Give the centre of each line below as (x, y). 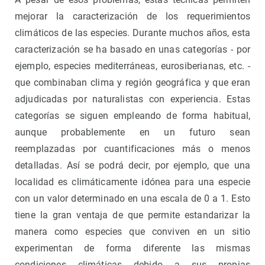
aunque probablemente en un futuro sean (132, 132)
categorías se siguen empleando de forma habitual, (132, 116)
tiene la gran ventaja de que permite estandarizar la (132, 215)
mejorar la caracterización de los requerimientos (132, 17)
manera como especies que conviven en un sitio (132, 232)
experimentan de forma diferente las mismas (132, 248)
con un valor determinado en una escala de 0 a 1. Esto (132, 199)
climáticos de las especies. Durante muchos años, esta (132, 33)
